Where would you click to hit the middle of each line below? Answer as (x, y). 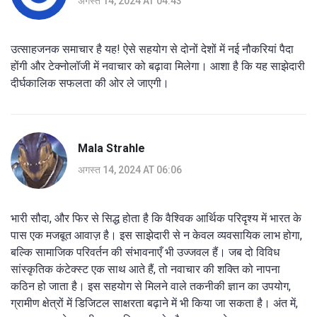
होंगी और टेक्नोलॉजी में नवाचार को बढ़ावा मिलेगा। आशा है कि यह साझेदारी (158, 66)
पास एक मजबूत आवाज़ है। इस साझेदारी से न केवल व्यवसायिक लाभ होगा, (156, 235)
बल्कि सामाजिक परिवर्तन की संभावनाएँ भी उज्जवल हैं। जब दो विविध (145, 252)
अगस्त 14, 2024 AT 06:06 (130, 170)
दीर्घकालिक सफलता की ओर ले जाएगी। (90, 83)
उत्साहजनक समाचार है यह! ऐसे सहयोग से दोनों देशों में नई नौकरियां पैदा (152, 49)
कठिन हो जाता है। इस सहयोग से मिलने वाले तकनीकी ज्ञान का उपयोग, (151, 286)
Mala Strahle (111, 149)
